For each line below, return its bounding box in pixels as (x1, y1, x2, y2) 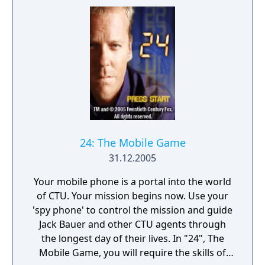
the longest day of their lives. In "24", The (41, 232, 173, 245)
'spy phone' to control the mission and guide (33, 203, 232, 216)
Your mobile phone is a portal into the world (34, 175, 231, 188)
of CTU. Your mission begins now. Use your (37, 189, 228, 202)
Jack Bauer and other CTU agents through (39, 218, 226, 231)
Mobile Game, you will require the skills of (39, 246, 226, 259)
